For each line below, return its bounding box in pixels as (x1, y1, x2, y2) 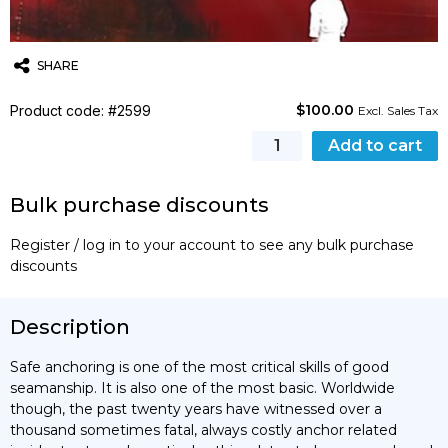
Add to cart (328, 135, 422, 155)
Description (10, 314, 130, 339)
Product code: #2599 (10, 101, 151, 119)
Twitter (48, 101, 106, 121)
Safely (251, 151, 299, 170)
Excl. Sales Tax (358, 102, 438, 118)
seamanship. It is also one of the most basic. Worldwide (10, 378, 395, 397)
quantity (251, 172, 316, 191)
